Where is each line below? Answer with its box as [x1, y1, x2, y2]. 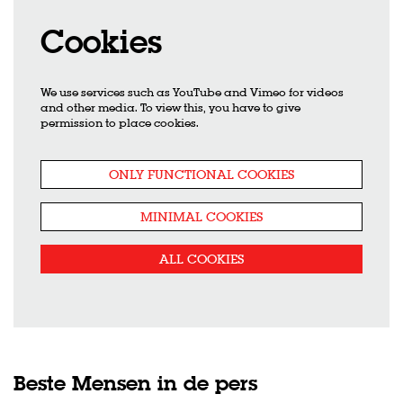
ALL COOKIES [159, 250, 244, 267]
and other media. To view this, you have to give [40, 100, 300, 116]
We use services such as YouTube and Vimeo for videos [40, 85, 344, 101]
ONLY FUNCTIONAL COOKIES [109, 166, 294, 183]
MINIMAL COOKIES [140, 208, 263, 225]
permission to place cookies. [40, 115, 199, 131]
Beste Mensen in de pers [13, 369, 257, 397]
